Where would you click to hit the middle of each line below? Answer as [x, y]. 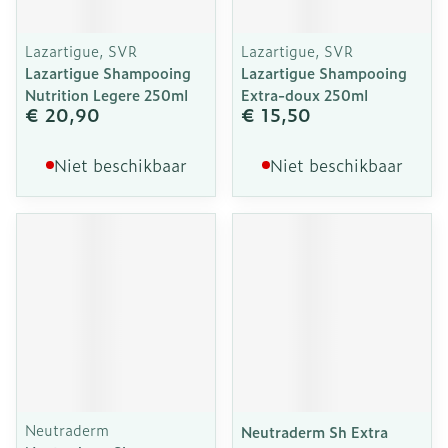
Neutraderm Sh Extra [314, 431]
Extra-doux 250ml [304, 94]
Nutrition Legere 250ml [106, 94]
